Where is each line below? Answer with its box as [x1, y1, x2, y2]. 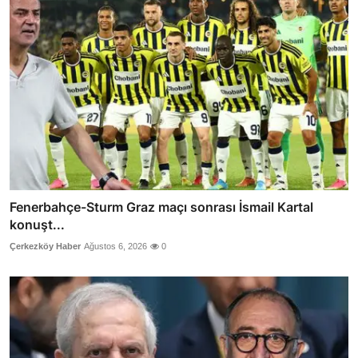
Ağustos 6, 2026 [84, 241, 147, 251]
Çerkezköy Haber [10, 241, 81, 251]
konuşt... [10, 216, 65, 233]
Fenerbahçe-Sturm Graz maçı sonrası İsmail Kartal [10, 198, 313, 215]
